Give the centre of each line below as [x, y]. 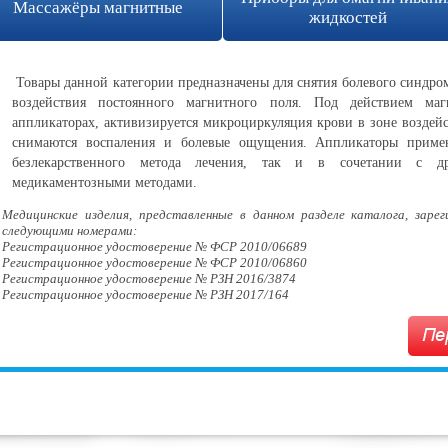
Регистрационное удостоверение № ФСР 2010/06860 [154, 262]
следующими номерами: [69, 230]
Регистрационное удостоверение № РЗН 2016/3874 [149, 278]
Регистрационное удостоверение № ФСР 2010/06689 [154, 246]
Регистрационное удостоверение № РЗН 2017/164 [145, 294]
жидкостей [347, 17]
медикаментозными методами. [104, 182]
